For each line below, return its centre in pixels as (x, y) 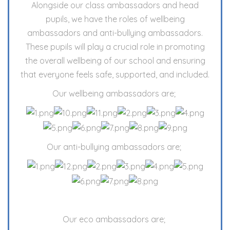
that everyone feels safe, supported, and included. (115, 74)
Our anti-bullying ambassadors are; (115, 147)
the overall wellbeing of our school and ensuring (115, 60)
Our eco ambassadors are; (115, 219)
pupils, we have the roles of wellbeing (115, 19)
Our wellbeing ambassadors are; (115, 93)
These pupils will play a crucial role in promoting (115, 46)
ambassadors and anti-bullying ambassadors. (115, 33)
